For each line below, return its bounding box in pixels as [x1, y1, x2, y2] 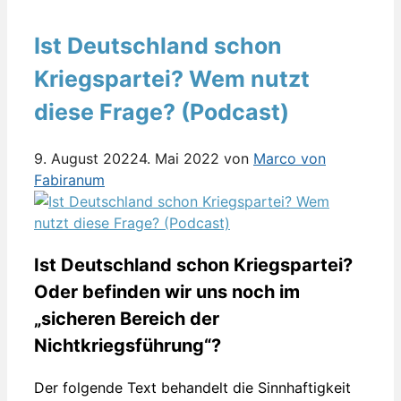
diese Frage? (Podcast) [34, 98, 289, 126]
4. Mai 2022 [139, 149, 219, 168]
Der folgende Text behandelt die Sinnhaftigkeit [34, 379, 351, 397]
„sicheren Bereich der [34, 308, 219, 330]
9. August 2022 [34, 149, 139, 168]
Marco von [253, 149, 326, 168]
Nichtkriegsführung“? [34, 335, 221, 357]
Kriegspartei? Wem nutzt [34, 65, 310, 93]
